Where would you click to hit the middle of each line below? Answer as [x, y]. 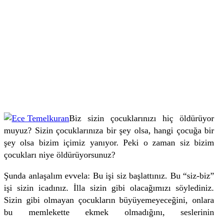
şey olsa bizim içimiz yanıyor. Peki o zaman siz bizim [109, 142]
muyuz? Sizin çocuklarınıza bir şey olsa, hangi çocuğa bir [109, 130]
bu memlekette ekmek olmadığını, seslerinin [109, 212]
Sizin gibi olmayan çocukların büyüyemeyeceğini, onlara [109, 200]
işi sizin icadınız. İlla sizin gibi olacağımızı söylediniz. [109, 188]
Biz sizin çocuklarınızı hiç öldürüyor [142, 118]
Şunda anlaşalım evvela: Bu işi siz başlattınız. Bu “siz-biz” [109, 175]
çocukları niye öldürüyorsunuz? [60, 154]
